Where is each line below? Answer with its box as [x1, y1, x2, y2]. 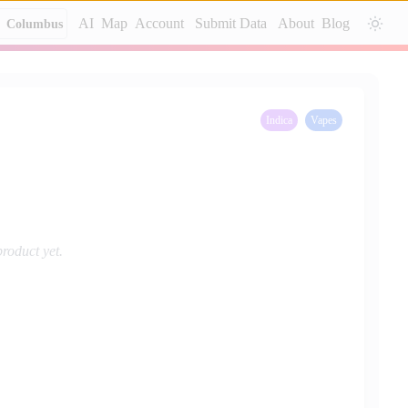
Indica [266, 114, 292, 127]
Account [135, 15, 184, 31]
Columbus [6, 17, 63, 31]
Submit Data [195, 15, 267, 31]
